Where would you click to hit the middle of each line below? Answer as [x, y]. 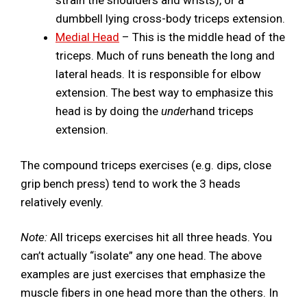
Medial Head [87, 37]
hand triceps [222, 111]
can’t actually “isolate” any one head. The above [141, 256]
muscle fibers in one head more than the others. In [149, 293]
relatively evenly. [62, 202]
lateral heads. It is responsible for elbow [158, 74]
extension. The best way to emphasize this [164, 92]
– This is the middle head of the [202, 37]
